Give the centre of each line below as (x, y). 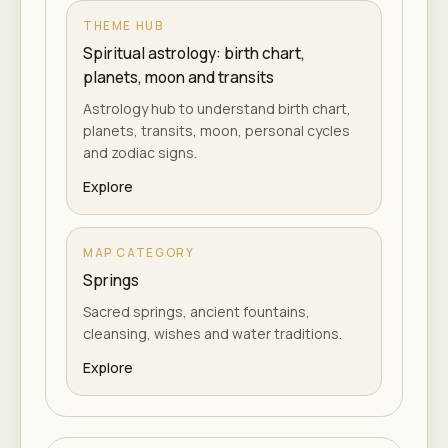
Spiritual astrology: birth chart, (194, 53)
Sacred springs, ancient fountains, (196, 311)
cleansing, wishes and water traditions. (212, 333)
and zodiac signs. (140, 152)
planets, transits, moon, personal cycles (216, 130)
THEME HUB (123, 25)
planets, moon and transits (178, 77)
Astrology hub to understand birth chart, (217, 108)
